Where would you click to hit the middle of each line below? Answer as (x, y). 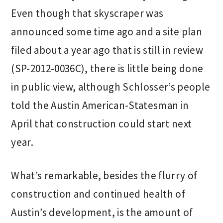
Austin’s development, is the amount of (102, 212)
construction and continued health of (98, 194)
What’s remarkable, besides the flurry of (104, 175)
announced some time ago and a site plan (107, 32)
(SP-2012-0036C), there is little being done (107, 68)
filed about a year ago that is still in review (107, 50)
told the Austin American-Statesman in (100, 105)
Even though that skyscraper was (87, 13)
